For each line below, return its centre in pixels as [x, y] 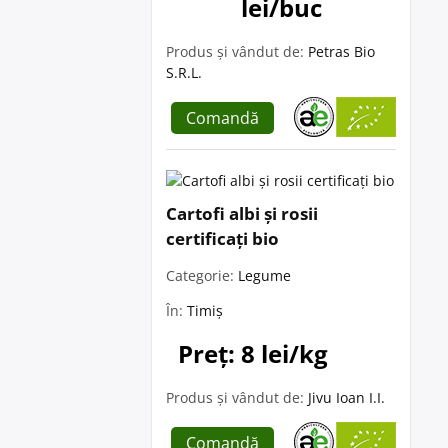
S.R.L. [184, 72]
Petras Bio [341, 51]
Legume [264, 275]
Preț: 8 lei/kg [253, 353]
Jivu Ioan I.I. [346, 397]
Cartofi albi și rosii [242, 213]
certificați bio [222, 238]
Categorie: [202, 275]
